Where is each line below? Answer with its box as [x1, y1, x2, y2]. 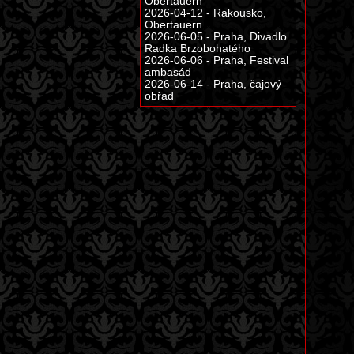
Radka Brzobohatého [145, 43, 250, 55]
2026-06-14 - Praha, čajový [145, 78, 281, 90]
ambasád [145, 66, 191, 78]
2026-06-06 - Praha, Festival [145, 55, 288, 66]
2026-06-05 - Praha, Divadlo [145, 31, 287, 43]
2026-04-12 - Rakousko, [145, 7, 266, 19]
